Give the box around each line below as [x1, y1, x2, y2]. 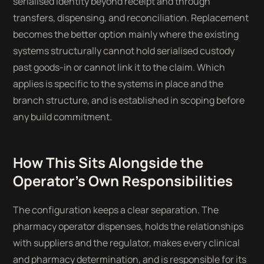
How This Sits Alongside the [13, 153, 204, 172]
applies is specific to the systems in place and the [13, 77, 224, 90]
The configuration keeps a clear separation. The [13, 203, 219, 216]
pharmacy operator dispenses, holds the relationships [13, 220, 244, 233]
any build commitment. [13, 110, 113, 123]
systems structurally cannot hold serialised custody [13, 44, 235, 57]
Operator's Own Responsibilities [13, 171, 233, 190]
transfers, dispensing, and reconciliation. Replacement [13, 11, 249, 24]
